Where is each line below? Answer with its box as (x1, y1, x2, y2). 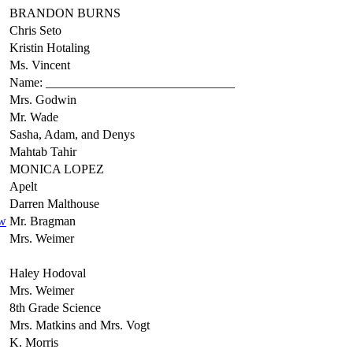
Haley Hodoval (9, 266, 86, 280)
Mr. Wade (9, 110, 58, 124)
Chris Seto (9, 23, 61, 37)
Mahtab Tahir (9, 144, 76, 158)
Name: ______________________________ (9, 75, 235, 89)
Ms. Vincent (9, 58, 70, 72)
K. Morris (9, 335, 58, 349)
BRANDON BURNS (9, 6, 121, 20)
